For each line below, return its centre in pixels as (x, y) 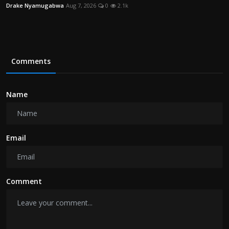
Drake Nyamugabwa (35, 5)
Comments (31, 61)
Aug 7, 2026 (81, 5)
